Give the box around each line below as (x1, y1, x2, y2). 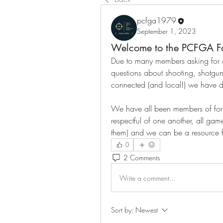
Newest (135, 205, 158, 215)
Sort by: (111, 205, 133, 215)
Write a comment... (119, 173, 175, 183)
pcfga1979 (137, 15, 176, 26)
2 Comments (123, 152, 160, 162)
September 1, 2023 (137, 26, 196, 36)
